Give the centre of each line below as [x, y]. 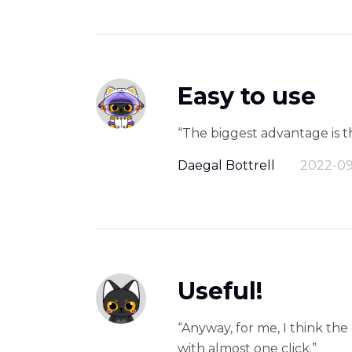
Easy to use [247, 97]
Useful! [220, 291]
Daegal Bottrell [226, 166]
